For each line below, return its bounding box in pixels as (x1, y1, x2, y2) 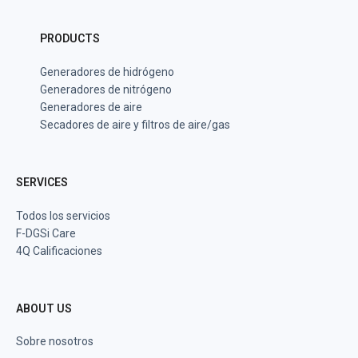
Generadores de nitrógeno (40, 83, 172, 96)
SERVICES (16, 176, 68, 189)
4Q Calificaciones (16, 245, 102, 257)
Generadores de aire (40, 101, 142, 113)
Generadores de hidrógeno (40, 66, 174, 78)
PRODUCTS (40, 32, 100, 45)
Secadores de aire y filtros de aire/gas (40, 118, 230, 131)
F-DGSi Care (16, 227, 76, 240)
